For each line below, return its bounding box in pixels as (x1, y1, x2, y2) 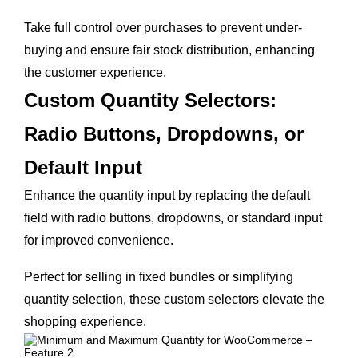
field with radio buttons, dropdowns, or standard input (24, 211, 322, 225)
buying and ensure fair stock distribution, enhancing (24, 43, 315, 57)
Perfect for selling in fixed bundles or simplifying (24, 270, 293, 284)
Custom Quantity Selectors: (24, 89, 276, 111)
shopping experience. (24, 315, 149, 328)
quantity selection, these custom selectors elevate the (24, 292, 324, 306)
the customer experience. (24, 66, 166, 79)
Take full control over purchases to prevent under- (24, 21, 302, 34)
